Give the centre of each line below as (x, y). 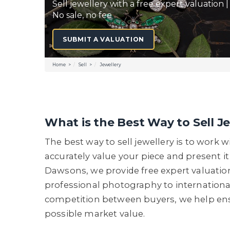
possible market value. (95, 214)
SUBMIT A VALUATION (103, 39)
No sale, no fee (82, 15)
